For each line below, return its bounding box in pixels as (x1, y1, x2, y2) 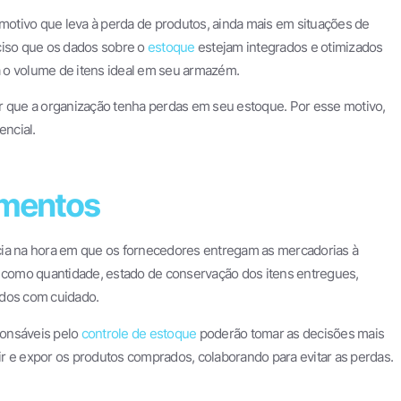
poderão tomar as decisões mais (196, 324, 384, 342)
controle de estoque (81, 324, 197, 342)
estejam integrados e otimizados (194, 38, 383, 55)
